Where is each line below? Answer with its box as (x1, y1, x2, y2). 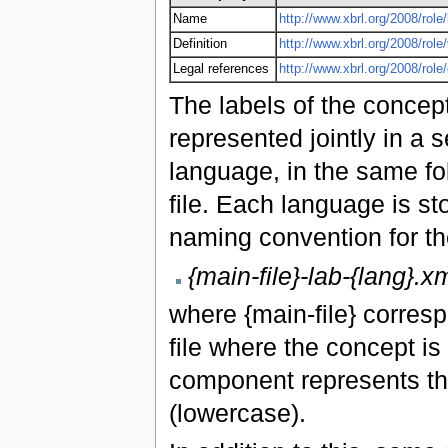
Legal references (172, 62, 269, 77)
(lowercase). (168, 398, 306, 427)
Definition (172, 37, 227, 52)
